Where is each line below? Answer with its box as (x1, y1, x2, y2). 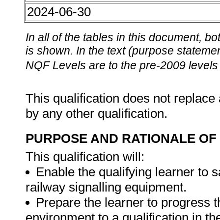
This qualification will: (26, 149, 144, 164)
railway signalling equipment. (26, 180, 187, 194)
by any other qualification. (26, 106, 171, 121)
